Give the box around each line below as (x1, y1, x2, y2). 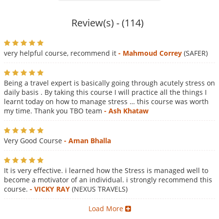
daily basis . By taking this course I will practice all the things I (4, 88, 207, 97)
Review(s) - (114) (71, 16, 144, 29)
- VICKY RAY (30, 184, 70, 194)
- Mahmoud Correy (118, 48, 182, 58)
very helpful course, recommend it (4, 48, 118, 58)
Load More (88, 204, 125, 213)
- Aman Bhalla (64, 136, 111, 145)
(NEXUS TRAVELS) (70, 184, 128, 194)
